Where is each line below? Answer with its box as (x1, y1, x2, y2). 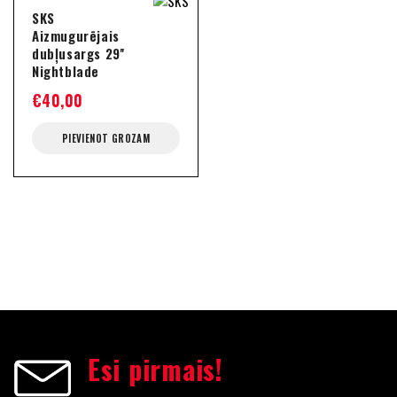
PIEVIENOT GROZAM (61, 131, 151, 145)
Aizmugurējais (32, 26, 120, 45)
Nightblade (32, 61, 99, 81)
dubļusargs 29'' (32, 43, 125, 63)
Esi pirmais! (87, 349, 223, 389)
